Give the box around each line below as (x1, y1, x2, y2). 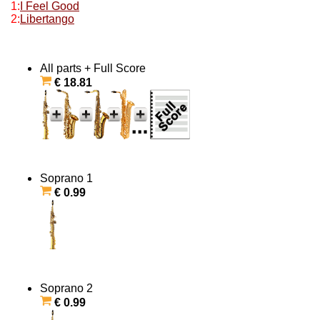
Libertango (20, 13, 74, 26)
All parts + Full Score (40, 62, 146, 75)
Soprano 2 (40, 282, 93, 295)
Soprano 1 (40, 172, 93, 185)
